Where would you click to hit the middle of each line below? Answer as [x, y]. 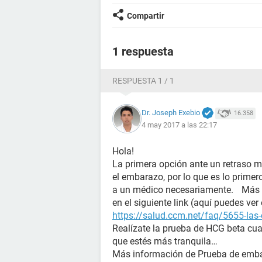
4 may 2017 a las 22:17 [179, 125]
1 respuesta [143, 51]
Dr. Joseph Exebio [171, 112]
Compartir [146, 16]
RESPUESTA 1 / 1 [143, 81]
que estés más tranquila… [165, 241]
